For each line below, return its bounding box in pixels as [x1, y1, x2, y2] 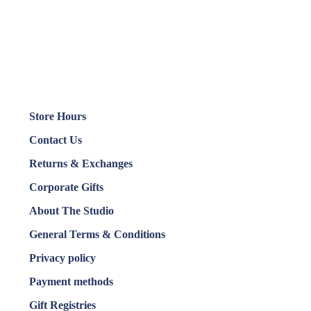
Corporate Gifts [29, 181, 103, 193]
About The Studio [29, 205, 114, 217]
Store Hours [29, 110, 86, 122]
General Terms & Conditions [29, 228, 165, 240]
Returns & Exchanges [29, 158, 133, 169]
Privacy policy [29, 252, 96, 264]
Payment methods [29, 276, 113, 287]
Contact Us [29, 134, 82, 146]
